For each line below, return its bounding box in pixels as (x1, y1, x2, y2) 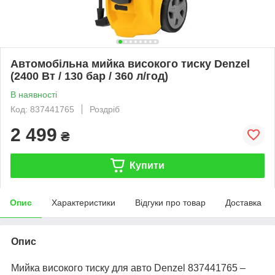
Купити (129, 160, 165, 171)
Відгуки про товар (135, 197, 206, 207)
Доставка (225, 197, 261, 207)
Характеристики (52, 197, 115, 207)
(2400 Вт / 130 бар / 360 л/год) (10, 69, 168, 82)
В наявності (10, 89, 57, 99)
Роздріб (90, 104, 120, 114)
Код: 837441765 (10, 104, 74, 114)
